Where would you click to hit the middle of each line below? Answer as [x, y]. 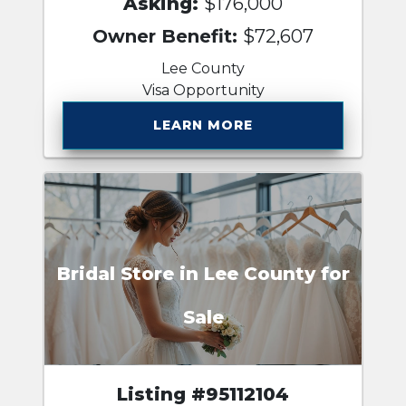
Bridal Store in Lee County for [203, 274]
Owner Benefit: [168, 36]
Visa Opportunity [203, 90]
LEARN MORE [203, 125]
